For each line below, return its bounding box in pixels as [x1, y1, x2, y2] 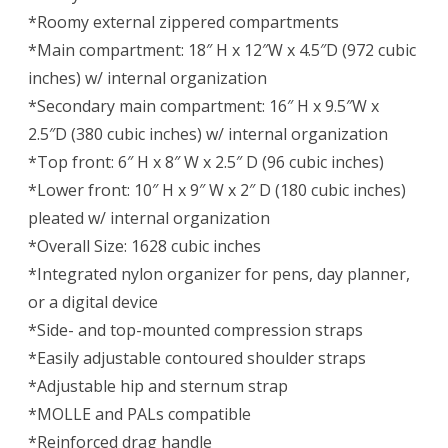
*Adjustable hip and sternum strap [28, 375, 288, 398]
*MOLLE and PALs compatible [28, 403, 251, 426]
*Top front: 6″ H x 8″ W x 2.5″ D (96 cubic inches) [28, 151, 384, 174]
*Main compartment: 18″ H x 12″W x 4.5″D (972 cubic [28, 39, 416, 62]
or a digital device [28, 291, 158, 314]
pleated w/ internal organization [28, 207, 270, 230]
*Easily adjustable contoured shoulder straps [28, 347, 366, 370]
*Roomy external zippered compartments [28, 11, 339, 34]
